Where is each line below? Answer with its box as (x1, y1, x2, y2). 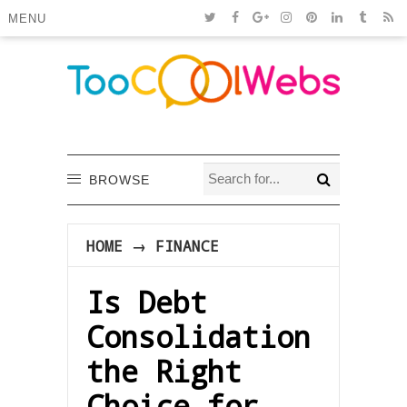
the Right (86, 351, 242, 391)
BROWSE (89, 172, 150, 187)
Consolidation (86, 316, 311, 356)
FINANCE (155, 235, 219, 255)
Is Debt (86, 282, 207, 322)
